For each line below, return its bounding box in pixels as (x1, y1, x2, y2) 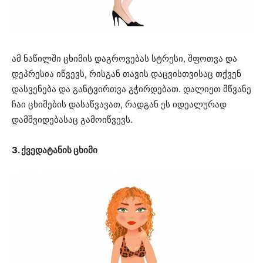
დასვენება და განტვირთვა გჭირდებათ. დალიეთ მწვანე (12, 83, 251, 95)
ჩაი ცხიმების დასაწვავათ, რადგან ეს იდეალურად (12, 98, 227, 110)
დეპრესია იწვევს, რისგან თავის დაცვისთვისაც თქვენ (12, 68, 241, 79)
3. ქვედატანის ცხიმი (12, 144, 97, 156)
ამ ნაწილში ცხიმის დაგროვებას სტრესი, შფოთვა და (12, 52, 237, 64)
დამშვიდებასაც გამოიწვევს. (12, 113, 133, 125)
